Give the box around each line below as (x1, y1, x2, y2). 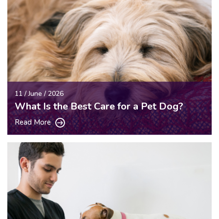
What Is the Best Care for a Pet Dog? (15, 99, 183, 113)
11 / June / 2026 (15, 88, 64, 98)
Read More (15, 117, 53, 127)
